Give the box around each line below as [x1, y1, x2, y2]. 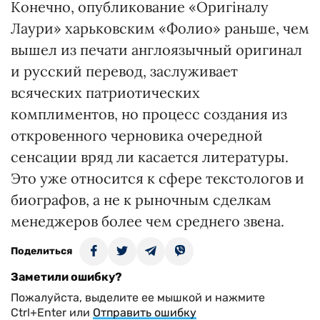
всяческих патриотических [11, 84, 200, 101]
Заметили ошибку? [11, 270, 122, 284]
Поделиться [11, 245, 72, 257]
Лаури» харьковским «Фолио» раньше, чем [11, 19, 309, 37]
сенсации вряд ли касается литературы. [11, 148, 289, 166]
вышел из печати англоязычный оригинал [11, 41, 302, 59]
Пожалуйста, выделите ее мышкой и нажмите [11, 291, 265, 304]
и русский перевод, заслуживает [11, 62, 238, 80]
